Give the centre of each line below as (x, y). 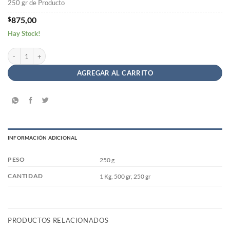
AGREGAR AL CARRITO (115, 73)
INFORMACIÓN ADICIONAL (43, 137)
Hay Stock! (24, 33)
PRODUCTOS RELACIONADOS (58, 220)
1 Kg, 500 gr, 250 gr (125, 176)
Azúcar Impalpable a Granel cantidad (57, 52)
